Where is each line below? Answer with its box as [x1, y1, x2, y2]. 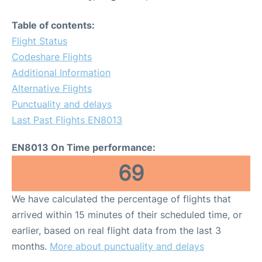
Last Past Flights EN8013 [12, 114, 122, 126]
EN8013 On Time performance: [12, 142, 156, 154]
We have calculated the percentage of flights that [12, 193, 231, 205]
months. [12, 240, 50, 253]
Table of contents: [12, 19, 95, 32]
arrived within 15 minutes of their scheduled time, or [12, 209, 242, 221]
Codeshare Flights [12, 51, 92, 63]
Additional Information [12, 67, 111, 79]
